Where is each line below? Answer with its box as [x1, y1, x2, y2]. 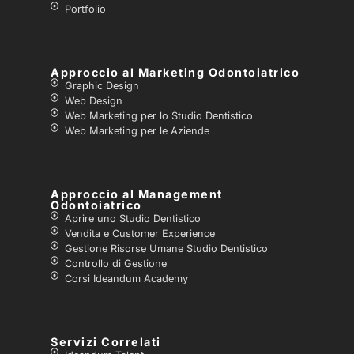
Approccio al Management [51, 187, 223, 201]
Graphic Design [64, 80, 139, 92]
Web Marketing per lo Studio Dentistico [64, 110, 253, 122]
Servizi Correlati [51, 335, 161, 349]
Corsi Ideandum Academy [64, 273, 188, 285]
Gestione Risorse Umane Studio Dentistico [64, 243, 268, 255]
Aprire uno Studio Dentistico [64, 213, 201, 225]
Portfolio [64, 3, 106, 16]
